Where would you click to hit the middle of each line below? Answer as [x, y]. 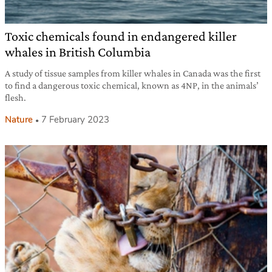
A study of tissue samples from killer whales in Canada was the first [133, 73]
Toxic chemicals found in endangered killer [121, 36]
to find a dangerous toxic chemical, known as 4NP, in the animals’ [132, 85]
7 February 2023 [75, 119]
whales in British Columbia [78, 52]
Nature [19, 119]
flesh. [15, 97]
